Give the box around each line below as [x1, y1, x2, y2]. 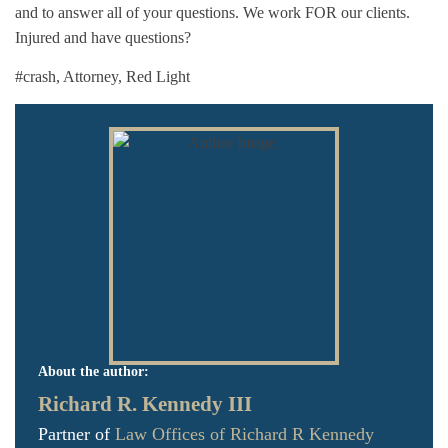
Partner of [38, 423, 115, 444]
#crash [15, 67, 56, 85]
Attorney [63, 67, 118, 85]
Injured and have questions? [15, 28, 191, 46]
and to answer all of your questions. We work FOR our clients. [15, 3, 410, 21]
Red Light [126, 67, 190, 85]
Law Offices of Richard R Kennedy [115, 423, 374, 444]
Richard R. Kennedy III [38, 391, 252, 416]
